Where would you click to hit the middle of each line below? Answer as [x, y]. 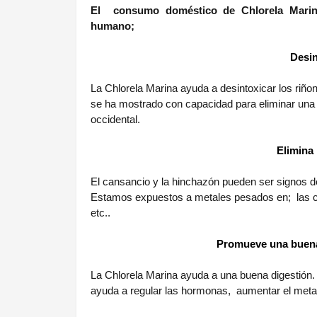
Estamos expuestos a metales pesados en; [192, 198]
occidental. [115, 120]
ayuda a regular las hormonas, [162, 291]
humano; [113, 27]
